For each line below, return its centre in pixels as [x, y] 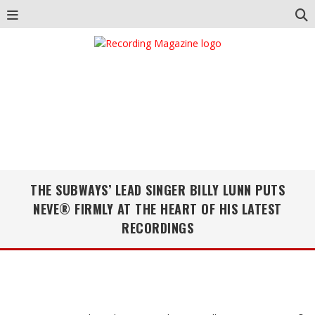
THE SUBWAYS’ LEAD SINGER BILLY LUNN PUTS [157, 190]
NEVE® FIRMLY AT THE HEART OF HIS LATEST [157, 209]
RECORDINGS [157, 228]
